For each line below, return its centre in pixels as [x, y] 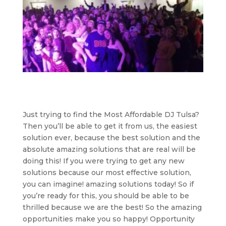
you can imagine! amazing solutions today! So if [108, 184]
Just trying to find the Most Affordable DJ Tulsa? [111, 114]
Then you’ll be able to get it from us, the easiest [110, 126]
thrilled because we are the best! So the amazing [112, 207]
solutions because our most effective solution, [107, 172]
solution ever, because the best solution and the [111, 137]
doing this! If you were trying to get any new [103, 161]
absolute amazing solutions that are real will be [109, 149]
